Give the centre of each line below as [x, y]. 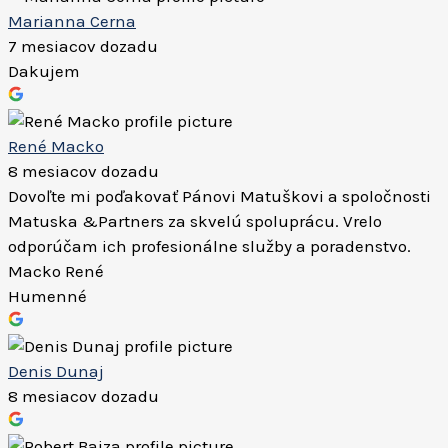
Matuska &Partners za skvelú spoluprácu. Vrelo [195, 221]
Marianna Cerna [72, 21]
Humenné [47, 296]
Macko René [56, 271]
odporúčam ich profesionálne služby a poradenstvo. [209, 246]
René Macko [56, 146]
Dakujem [44, 71]
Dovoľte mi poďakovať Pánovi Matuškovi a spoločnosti [219, 196]
